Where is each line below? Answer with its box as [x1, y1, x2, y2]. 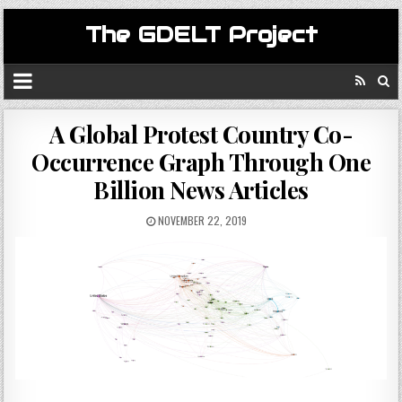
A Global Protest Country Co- [49, 118, 353, 150]
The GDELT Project [84, 21, 318, 48]
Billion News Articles [93, 174, 309, 205]
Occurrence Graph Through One [31, 146, 371, 178]
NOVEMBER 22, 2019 [155, 213, 247, 228]
